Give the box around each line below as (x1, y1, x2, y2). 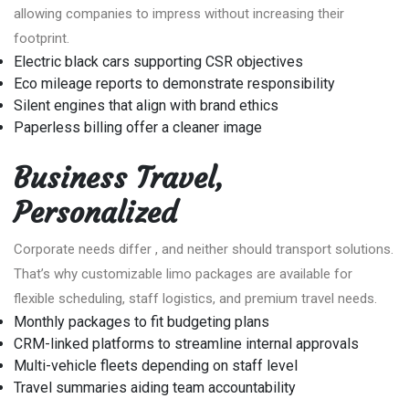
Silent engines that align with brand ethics (14, 96, 278, 114)
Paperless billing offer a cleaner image (14, 118, 262, 136)
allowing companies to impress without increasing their (14, 5, 344, 22)
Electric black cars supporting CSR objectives (14, 52, 303, 70)
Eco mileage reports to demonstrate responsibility (14, 74, 335, 92)
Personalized (14, 194, 177, 231)
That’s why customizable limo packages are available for (14, 265, 352, 282)
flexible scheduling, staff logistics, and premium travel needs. (14, 289, 377, 307)
